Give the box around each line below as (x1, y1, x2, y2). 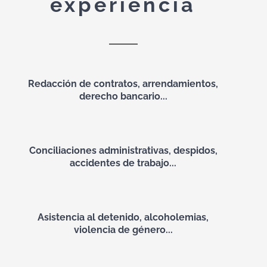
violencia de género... (73, 224, 173, 235)
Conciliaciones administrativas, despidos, (29, 145, 218, 156)
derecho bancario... (79, 91, 167, 102)
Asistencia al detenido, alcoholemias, (38, 212, 209, 223)
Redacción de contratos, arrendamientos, (28, 78, 219, 89)
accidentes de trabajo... (70, 157, 177, 169)
